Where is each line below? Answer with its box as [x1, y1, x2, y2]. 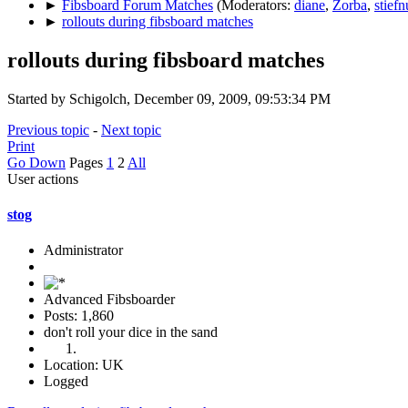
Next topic [101, 121, 161, 138]
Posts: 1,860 [44, 308, 114, 324]
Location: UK [44, 357, 124, 373]
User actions [7, 170, 78, 187]
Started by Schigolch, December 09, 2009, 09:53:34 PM [7, 90, 331, 107]
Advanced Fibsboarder [44, 291, 175, 308]
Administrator [44, 242, 123, 259]
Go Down [7, 154, 66, 170]
